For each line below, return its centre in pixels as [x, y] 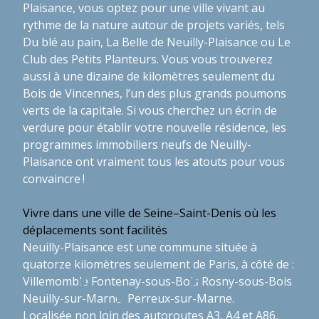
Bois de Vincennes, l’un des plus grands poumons [155, 93]
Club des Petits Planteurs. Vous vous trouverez [148, 59]
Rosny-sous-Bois [247, 281]
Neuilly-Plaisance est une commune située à [140, 247]
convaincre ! [54, 178]
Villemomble [56, 281]
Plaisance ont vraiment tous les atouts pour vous [154, 161]
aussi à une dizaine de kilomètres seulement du [149, 76]
